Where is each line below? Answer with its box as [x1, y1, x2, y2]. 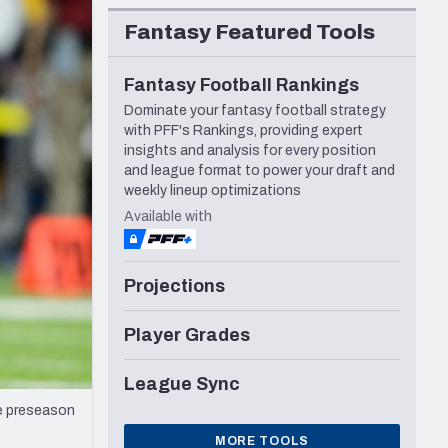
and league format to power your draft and [124, 163, 395, 179]
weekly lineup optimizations [124, 183, 301, 199]
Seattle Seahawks [44, 10, 173, 26]
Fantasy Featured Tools [124, 21, 375, 44]
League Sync [124, 374, 240, 395]
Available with [124, 209, 212, 225]
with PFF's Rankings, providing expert [124, 123, 363, 139]
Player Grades [124, 325, 250, 346]
